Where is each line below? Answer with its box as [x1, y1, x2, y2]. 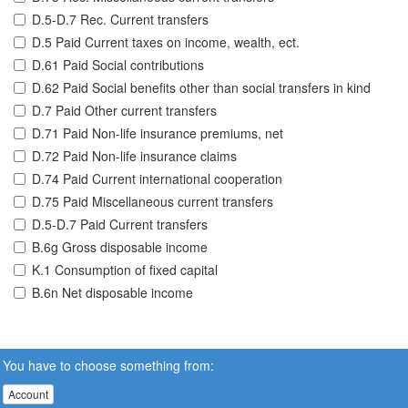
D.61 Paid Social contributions [32, 56, 204, 75]
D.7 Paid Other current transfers [32, 101, 217, 120]
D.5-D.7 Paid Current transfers [32, 215, 208, 234]
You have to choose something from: [3, 355, 214, 374]
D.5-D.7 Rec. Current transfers [32, 10, 209, 29]
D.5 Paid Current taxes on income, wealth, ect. [32, 33, 300, 52]
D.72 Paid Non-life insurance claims [32, 147, 237, 166]
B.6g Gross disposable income [32, 238, 208, 257]
